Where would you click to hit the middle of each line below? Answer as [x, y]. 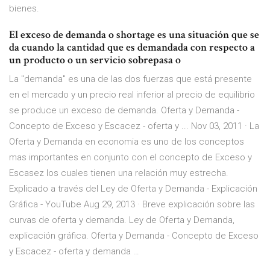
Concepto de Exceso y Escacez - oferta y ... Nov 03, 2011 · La [134, 126]
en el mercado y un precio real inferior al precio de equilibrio [132, 95]
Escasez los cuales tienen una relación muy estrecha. [119, 173]
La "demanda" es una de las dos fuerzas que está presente [130, 79]
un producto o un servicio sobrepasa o [96, 60]
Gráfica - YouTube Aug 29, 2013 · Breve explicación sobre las [132, 205]
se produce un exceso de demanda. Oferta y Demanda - [124, 111]
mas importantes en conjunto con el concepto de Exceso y [130, 158]
